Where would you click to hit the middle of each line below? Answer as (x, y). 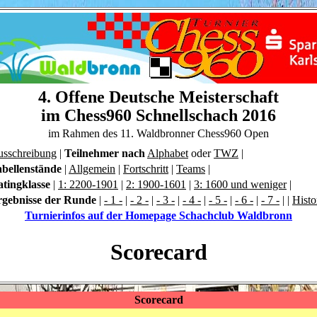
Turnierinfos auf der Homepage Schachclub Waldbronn (158, 215)
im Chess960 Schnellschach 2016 (158, 115)
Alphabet (168, 153)
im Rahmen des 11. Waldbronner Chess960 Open (158, 133)
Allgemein (92, 169)
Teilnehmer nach (105, 153)
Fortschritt (146, 169)
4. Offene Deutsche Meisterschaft (158, 97)
